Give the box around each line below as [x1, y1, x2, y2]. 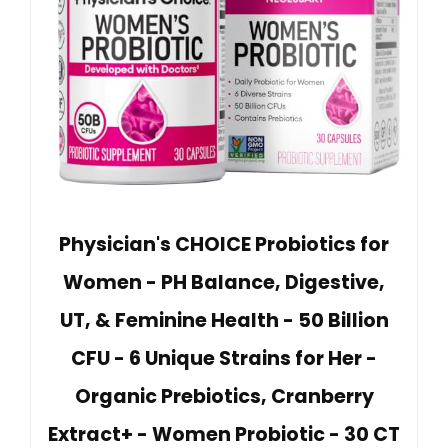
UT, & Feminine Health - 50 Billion [59, 306, 389, 334]
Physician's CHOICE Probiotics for [59, 230, 389, 258]
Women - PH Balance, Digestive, [63, 268, 385, 296]
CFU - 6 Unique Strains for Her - [71, 344, 377, 372]
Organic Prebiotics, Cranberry [74, 382, 374, 410]
